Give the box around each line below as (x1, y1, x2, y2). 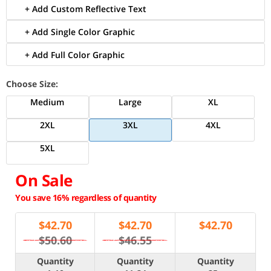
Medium (30, 96, 65, 108)
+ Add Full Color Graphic (25, 49, 125, 60)
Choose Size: (6, 78, 58, 90)
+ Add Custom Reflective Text (25, 3, 146, 15)
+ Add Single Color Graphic (25, 26, 135, 38)
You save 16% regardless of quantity (15, 192, 157, 203)
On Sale (15, 169, 73, 191)
